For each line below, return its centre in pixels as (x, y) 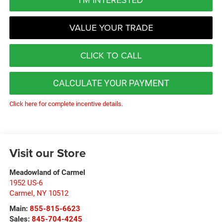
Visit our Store (47, 153)
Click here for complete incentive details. (66, 104)
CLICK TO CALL (111, 55)
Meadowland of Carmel (47, 172)
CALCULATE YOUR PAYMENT (111, 83)
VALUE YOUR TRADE (111, 27)
